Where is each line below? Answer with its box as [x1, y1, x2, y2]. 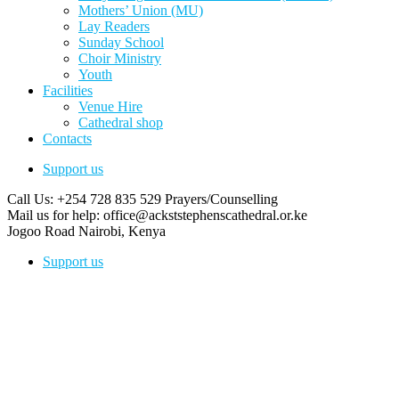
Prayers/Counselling [165, 191, 278, 207]
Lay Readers [78, 19, 150, 34]
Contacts [43, 131, 92, 146]
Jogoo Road [7, 224, 78, 239]
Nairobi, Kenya [78, 224, 166, 239]
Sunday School [78, 35, 164, 50]
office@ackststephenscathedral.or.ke [103, 208, 307, 223]
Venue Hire [78, 99, 142, 114]
